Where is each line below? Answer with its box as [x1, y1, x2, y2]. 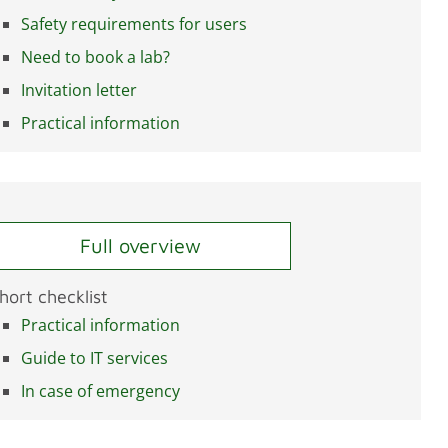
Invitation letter [21, 79, 137, 102]
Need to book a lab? [21, 46, 170, 69]
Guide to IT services [21, 347, 168, 370]
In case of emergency [21, 380, 180, 403]
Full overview [79, 234, 201, 258]
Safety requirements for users [21, 13, 247, 36]
